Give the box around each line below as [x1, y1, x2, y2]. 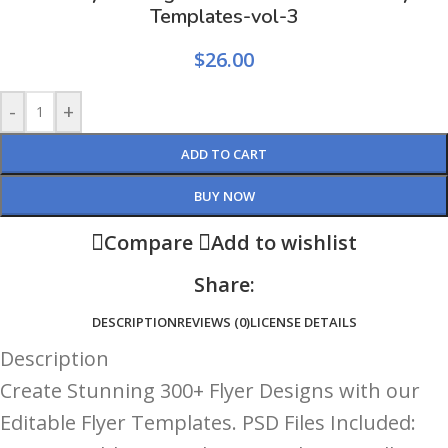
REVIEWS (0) [176, 313, 250, 332]
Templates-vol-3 [149, 3, 299, 31]
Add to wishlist [211, 229, 357, 257]
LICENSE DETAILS [249, 313, 357, 332]
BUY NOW [193, 187, 255, 206]
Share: [193, 271, 255, 299]
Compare [104, 229, 193, 257]
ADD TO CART [181, 145, 267, 164]
